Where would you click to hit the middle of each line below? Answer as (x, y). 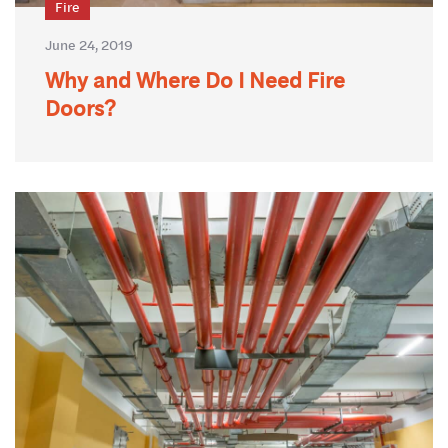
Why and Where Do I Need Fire (195, 79)
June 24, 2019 (89, 44)
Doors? (80, 107)
